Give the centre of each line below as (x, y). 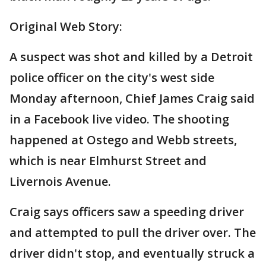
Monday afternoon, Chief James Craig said (132, 98)
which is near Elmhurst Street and (108, 161)
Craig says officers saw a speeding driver (127, 212)
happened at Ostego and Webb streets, (123, 140)
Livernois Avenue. (60, 181)
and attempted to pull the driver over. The (133, 232)
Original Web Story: (66, 26)
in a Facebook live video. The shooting (119, 119)
